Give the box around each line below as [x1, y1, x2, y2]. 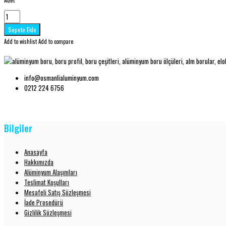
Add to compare [38, 37, 73, 45]
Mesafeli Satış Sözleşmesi [24, 187, 91, 197]
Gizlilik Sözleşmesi [24, 207, 72, 217]
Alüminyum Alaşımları [24, 166, 77, 177]
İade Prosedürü [24, 197, 63, 207]
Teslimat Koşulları [24, 177, 69, 187]
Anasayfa [24, 146, 47, 157]
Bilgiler [4, 121, 32, 135]
